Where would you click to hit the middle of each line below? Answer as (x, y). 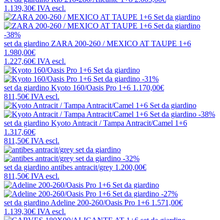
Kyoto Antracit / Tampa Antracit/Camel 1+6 (119, 123)
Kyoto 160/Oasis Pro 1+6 (91, 88)
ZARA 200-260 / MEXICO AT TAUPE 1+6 (121, 44)
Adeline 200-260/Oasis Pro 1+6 (100, 203)
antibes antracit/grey (82, 167)
